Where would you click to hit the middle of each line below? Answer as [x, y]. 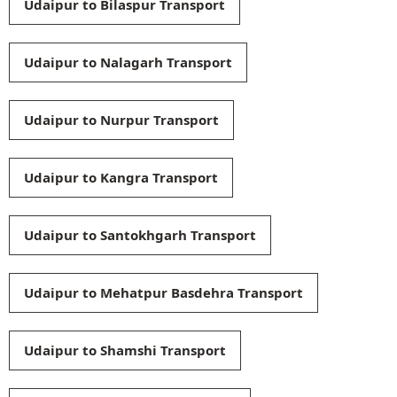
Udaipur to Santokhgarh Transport [140, 234]
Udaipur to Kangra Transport [121, 177]
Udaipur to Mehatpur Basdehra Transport [163, 292]
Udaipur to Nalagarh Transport [128, 62]
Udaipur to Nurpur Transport [121, 119]
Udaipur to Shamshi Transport [125, 350]
